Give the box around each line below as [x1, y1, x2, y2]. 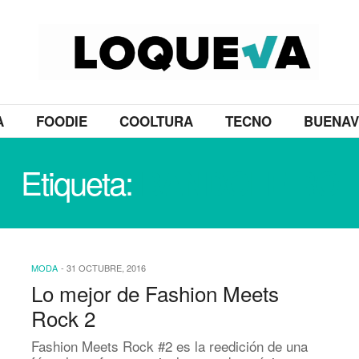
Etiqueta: [21, 159, 139, 204]
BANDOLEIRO [139, 159, 338, 205]
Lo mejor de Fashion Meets [31, 278, 279, 308]
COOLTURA [119, 111, 193, 131]
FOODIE [35, 111, 87, 131]
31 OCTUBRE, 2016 [67, 261, 146, 274]
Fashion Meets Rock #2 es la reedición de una [31, 336, 308, 356]
